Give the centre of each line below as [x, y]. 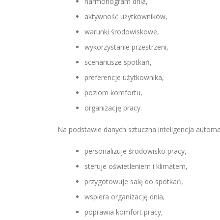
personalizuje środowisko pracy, [136, 151]
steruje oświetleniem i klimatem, [136, 166]
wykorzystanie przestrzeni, [126, 47]
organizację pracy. [113, 108]
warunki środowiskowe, [122, 32]
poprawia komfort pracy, [124, 212]
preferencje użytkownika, [124, 77]
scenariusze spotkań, [118, 62]
